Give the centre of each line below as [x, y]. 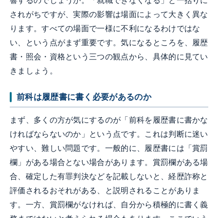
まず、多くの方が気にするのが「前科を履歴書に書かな [109, 120]
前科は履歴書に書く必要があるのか [84, 97]
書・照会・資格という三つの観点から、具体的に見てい [109, 57]
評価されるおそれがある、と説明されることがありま [105, 190]
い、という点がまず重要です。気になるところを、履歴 [109, 43]
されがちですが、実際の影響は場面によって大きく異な [109, 15]
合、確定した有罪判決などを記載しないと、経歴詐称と [109, 176]
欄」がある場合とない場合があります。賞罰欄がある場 [109, 162]
